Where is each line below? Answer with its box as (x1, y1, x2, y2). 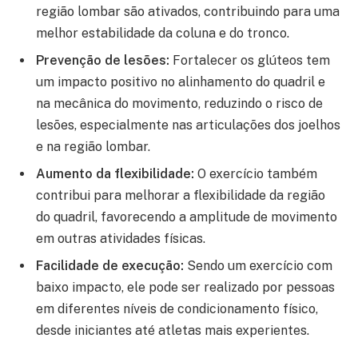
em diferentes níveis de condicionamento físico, (36, 301, 318, 317)
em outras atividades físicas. (36, 231, 205, 247)
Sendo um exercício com (184, 258, 332, 274)
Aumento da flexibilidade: (36, 166, 194, 182)
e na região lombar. (36, 139, 150, 155)
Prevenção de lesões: (36, 53, 169, 69)
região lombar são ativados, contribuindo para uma (36, 4, 340, 20)
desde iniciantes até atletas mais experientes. (36, 323, 309, 339)
